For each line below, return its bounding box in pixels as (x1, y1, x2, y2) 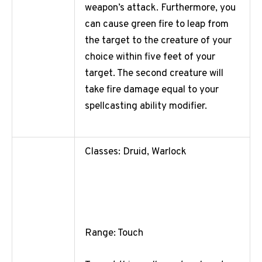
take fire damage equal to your (85, 84, 219, 97)
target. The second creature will (85, 67, 223, 81)
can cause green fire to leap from (85, 18, 229, 32)
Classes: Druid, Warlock (85, 146, 187, 159)
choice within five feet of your (85, 51, 215, 64)
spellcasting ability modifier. (85, 100, 207, 113)
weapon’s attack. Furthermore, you (85, 2, 236, 15)
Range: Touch (85, 226, 143, 240)
